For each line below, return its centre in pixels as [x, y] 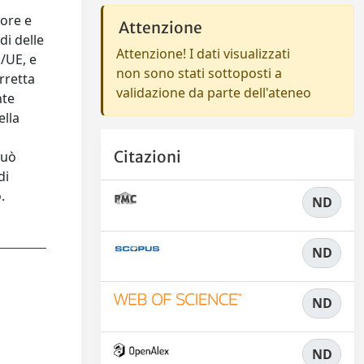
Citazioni [147, 157]
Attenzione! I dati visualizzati [203, 54]
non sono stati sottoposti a [199, 73]
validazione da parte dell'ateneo [214, 93]
